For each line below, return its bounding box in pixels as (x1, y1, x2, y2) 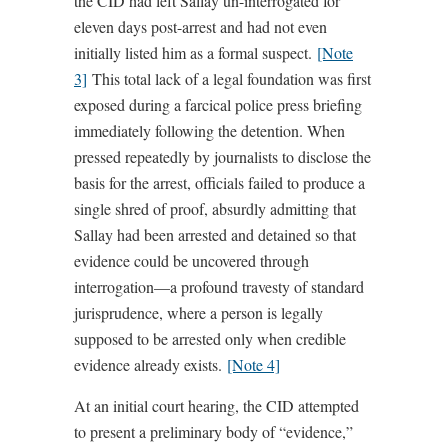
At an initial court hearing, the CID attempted (74, 395, 359, 416)
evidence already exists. (74, 354, 227, 375)
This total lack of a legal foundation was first (87, 68, 371, 89)
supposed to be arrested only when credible (74, 328, 346, 349)
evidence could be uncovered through (74, 250, 309, 271)
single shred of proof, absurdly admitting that (74, 198, 356, 219)
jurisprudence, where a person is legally (74, 302, 323, 323)
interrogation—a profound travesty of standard (74, 276, 364, 297)
